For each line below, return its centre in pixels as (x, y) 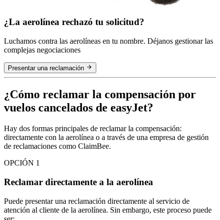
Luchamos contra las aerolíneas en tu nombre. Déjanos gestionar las (109, 41)
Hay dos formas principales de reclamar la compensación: (93, 129)
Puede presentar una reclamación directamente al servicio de (97, 201)
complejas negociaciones (42, 50)
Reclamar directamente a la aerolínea (79, 182)
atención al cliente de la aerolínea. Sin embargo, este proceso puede (108, 210)
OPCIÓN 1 (22, 163)
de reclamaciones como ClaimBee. (57, 146)
